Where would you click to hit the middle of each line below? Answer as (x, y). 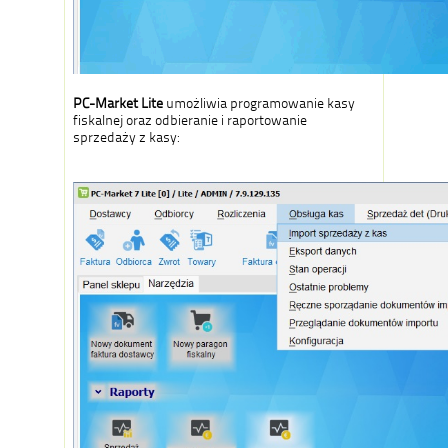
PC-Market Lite (118, 103)
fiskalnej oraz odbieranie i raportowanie (190, 120)
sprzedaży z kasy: (126, 137)
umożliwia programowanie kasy (259, 103)
